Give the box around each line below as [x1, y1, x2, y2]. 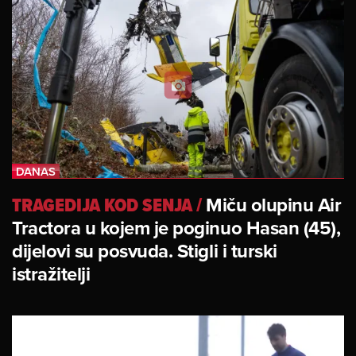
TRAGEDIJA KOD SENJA [12, 191, 192, 219]
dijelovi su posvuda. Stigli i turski [12, 237, 277, 265]
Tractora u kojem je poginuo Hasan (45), [12, 214, 341, 242]
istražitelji [12, 260, 91, 288]
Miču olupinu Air [206, 191, 342, 219]
